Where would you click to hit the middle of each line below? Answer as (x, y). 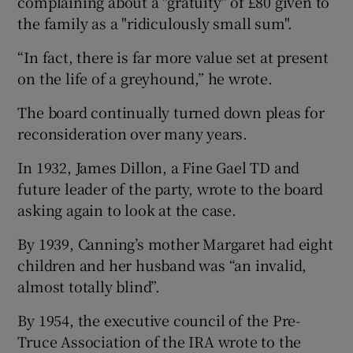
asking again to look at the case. (127, 210)
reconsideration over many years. (133, 134)
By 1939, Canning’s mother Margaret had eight (175, 244)
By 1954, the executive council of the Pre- (159, 320)
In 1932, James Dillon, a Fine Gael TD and (159, 167)
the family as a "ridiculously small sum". (155, 23)
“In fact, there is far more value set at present (173, 57)
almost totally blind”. (89, 286)
